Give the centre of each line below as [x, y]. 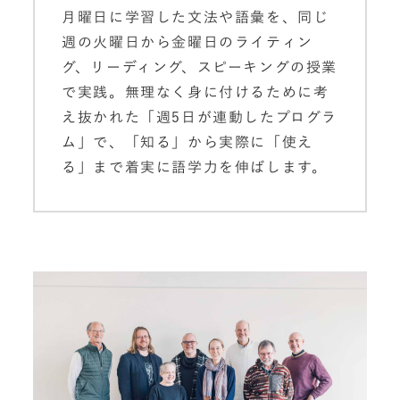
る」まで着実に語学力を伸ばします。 [195, 167]
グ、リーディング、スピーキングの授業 [200, 67]
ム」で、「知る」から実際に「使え [187, 142]
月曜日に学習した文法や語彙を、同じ [196, 17]
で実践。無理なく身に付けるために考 [196, 92]
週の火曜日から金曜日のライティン [187, 42]
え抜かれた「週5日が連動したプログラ [200, 117]
